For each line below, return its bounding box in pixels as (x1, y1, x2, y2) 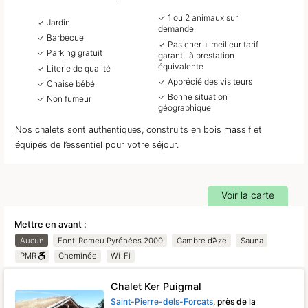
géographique (158, 102, 211, 113)
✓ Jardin (37, 16, 71, 27)
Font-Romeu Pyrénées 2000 (57, 235, 163, 245)
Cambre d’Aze (176, 235, 227, 245)
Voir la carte (221, 189, 275, 201)
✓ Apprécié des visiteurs (158, 76, 252, 87)
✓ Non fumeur (37, 93, 92, 104)
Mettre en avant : (14, 219, 87, 230)
